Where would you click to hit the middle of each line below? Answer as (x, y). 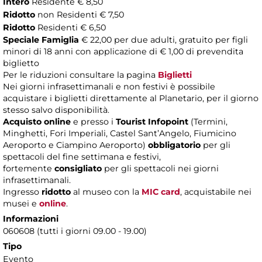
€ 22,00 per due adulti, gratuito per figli (165, 39)
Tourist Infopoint (152, 121)
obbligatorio (175, 145)
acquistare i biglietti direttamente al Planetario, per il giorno (131, 98)
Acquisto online (37, 121)
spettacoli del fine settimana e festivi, (82, 156)
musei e (21, 203)
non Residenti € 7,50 (81, 14)
